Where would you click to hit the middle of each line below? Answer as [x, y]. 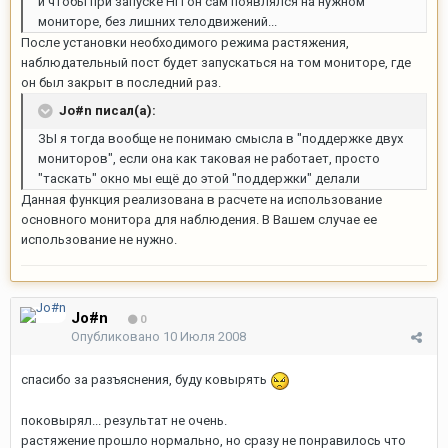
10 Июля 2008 [204, 336]
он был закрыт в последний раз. [121, 82]
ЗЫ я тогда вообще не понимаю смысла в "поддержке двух [220, 138]
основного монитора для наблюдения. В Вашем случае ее [199, 219]
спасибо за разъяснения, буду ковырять [145, 379]
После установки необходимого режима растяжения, [185, 42]
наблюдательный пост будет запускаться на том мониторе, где [216, 62]
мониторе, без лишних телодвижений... [157, 21]
